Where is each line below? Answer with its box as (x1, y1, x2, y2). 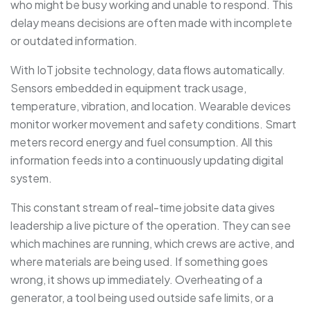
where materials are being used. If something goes (10, 253, 268, 269)
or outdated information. (10, 33, 137, 48)
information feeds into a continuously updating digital (10, 152, 283, 167)
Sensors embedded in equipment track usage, (10, 80, 246, 95)
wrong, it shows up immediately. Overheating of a (10, 271, 262, 287)
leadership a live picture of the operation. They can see (10, 217, 291, 233)
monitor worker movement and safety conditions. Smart (10, 116, 296, 131)
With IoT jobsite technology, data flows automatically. (10, 62, 285, 77)
